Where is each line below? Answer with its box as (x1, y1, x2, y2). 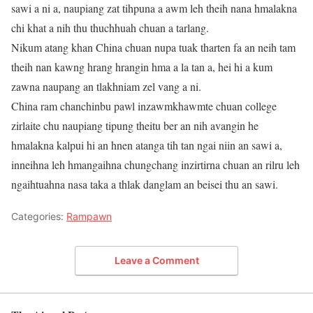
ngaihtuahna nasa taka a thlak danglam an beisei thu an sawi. (11, 177, 278, 191)
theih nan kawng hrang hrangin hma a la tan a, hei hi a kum (11, 59, 272, 74)
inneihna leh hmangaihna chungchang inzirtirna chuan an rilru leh (11, 157, 300, 172)
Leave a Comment (114, 254, 199, 266)
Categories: (11, 210, 66, 222)
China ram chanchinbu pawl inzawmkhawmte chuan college (11, 99, 277, 113)
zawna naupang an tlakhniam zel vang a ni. (11, 79, 201, 94)
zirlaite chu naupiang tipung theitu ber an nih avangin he (11, 118, 259, 133)
